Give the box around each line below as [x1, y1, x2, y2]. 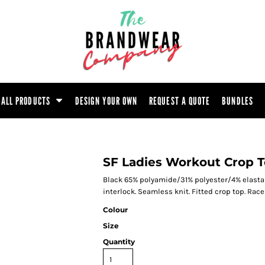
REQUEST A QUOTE [149, 95, 211, 108]
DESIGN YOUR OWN [75, 95, 138, 108]
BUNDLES [222, 95, 253, 108]
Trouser [35, 43, 65, 62]
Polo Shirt [118, 9, 158, 27]
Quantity [103, 237, 135, 246]
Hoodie [84, 9, 109, 27]
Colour [103, 205, 128, 214]
